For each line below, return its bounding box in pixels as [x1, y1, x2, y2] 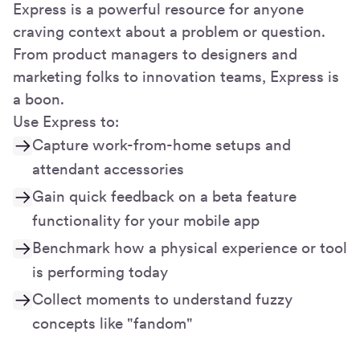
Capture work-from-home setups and [32, 135, 291, 154]
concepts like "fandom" [32, 313, 193, 333]
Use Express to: [13, 112, 119, 131]
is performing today [32, 262, 168, 281]
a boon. [13, 89, 64, 108]
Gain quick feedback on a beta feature [32, 186, 297, 206]
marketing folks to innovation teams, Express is [13, 67, 339, 86]
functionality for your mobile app [32, 211, 260, 230]
